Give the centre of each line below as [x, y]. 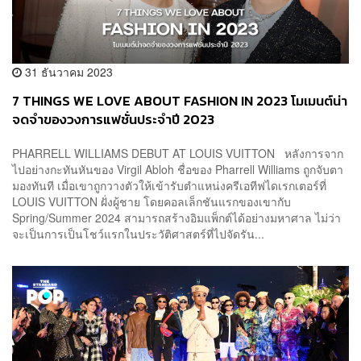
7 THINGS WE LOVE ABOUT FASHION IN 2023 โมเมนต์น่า [180, 102]
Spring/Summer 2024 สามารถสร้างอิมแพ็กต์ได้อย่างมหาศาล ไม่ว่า [176, 217]
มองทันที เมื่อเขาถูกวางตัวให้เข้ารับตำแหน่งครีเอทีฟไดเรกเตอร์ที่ [169, 185]
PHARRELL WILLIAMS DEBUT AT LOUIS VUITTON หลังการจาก [178, 153]
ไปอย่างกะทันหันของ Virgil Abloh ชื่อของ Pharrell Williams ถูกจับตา [178, 169]
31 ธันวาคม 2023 [67, 72]
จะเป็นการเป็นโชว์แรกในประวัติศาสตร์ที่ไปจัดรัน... [138, 233]
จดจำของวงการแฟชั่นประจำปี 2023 [113, 120]
